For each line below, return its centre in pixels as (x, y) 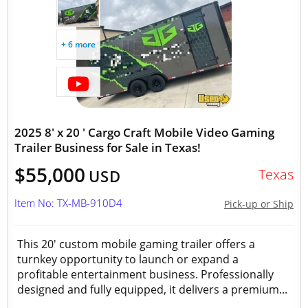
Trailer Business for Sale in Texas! (108, 147)
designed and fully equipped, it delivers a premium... (152, 289)
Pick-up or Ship (259, 204)
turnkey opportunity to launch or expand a (128, 259)
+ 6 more (78, 44)
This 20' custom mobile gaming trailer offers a (136, 244)
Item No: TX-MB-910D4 (68, 203)
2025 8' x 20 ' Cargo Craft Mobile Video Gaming (144, 132)
